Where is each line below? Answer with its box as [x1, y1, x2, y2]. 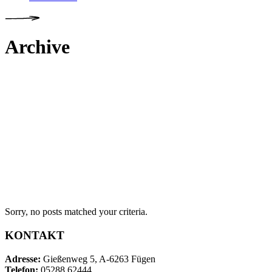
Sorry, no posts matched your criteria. [5, 206, 148, 217]
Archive [5, 36, 70, 58]
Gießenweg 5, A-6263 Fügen [41, 253, 155, 264]
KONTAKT [5, 229, 64, 242]
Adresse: [5, 253, 41, 264]
